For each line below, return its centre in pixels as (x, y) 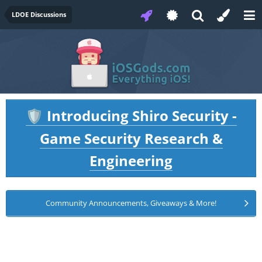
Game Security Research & (131, 138)
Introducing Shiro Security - (140, 116)
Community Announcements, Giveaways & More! (131, 203)
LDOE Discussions (39, 14)
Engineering (131, 161)
